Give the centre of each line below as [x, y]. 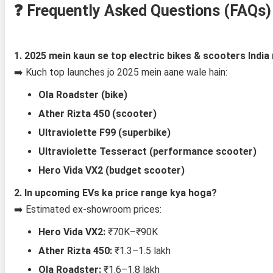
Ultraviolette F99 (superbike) [104, 132]
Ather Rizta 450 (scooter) [97, 113]
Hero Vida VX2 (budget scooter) [111, 170]
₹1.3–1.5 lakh [141, 250]
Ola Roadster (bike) [83, 94]
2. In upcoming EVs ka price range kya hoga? [115, 193]
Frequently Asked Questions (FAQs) [149, 10]
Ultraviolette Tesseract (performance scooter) [147, 151]
